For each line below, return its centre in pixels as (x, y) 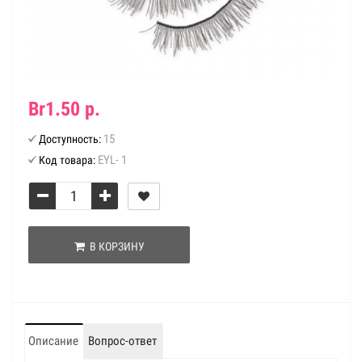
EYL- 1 (112, 160)
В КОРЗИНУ (114, 246)
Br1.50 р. (64, 109)
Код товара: (67, 160)
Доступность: (70, 139)
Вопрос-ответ (122, 341)
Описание (53, 341)
